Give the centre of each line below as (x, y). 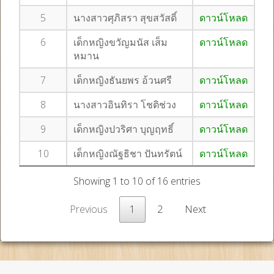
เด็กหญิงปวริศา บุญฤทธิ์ (124, 129)
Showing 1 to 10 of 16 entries (137, 181)
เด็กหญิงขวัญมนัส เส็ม (120, 42)
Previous (88, 209)
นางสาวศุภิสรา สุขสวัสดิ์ (125, 18)
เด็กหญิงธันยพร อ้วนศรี (123, 80)
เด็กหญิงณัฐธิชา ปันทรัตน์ (128, 154)
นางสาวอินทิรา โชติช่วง (125, 105)
